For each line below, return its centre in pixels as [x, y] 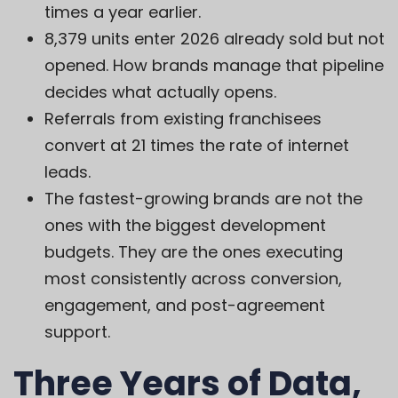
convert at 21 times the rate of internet [197, 146]
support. [77, 332]
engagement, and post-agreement [185, 306]
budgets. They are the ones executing [194, 252]
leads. [68, 172]
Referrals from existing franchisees [183, 119]
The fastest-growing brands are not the [203, 199]
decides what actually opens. [160, 92]
